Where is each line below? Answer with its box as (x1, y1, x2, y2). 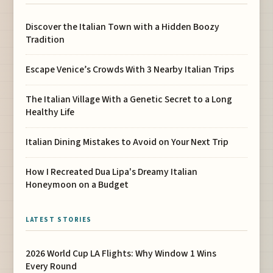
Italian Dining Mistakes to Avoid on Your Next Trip (26, 135, 229, 149)
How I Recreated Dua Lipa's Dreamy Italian (26, 165, 198, 179)
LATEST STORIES (26, 215, 92, 225)
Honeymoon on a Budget (26, 178, 129, 192)
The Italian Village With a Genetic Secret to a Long (26, 93, 233, 107)
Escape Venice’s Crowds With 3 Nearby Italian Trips (26, 62, 235, 76)
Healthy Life (26, 105, 75, 119)
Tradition (26, 32, 65, 46)
